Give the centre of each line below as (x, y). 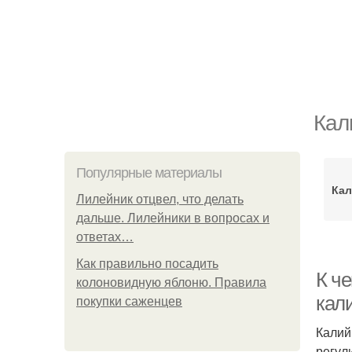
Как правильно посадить (147, 264)
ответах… (105, 237)
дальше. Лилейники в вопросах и (173, 218)
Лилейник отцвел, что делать (160, 199)
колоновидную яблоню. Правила (171, 282)
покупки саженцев (129, 301)
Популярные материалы (149, 173)
